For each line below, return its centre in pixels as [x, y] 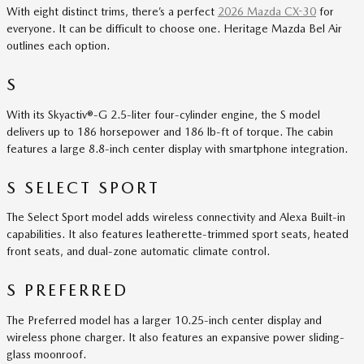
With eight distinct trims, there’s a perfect [112, 11]
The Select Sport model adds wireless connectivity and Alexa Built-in [176, 217]
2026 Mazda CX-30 [267, 11]
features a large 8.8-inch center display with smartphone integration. [177, 148]
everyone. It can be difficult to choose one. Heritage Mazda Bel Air [174, 28]
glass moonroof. [46, 354]
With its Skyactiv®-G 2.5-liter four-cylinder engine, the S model [163, 114]
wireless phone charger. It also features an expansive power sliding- [175, 337]
